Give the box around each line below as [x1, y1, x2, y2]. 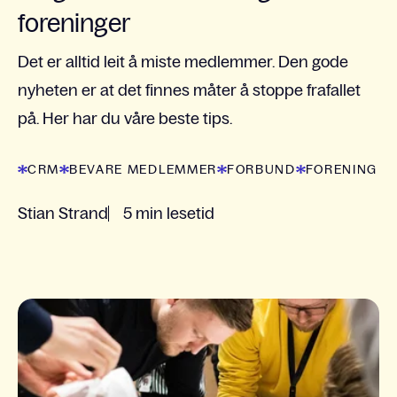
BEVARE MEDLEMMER [69, 162, 217, 177]
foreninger [18, 9, 130, 38]
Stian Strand [18, 205, 108, 223]
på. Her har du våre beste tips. [18, 110, 232, 128]
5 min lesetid [123, 205, 214, 223]
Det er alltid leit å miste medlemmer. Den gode [18, 53, 348, 72]
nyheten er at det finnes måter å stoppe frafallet [18, 82, 361, 100]
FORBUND [226, 162, 296, 177]
